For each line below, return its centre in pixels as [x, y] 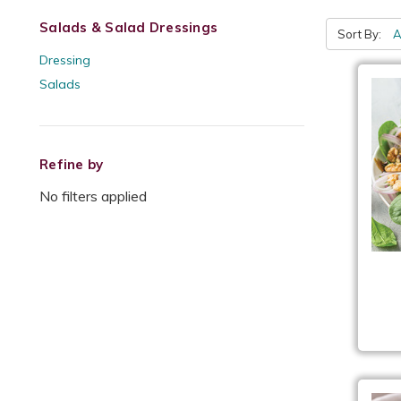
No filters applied [93, 196]
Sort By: [359, 34]
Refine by [72, 164]
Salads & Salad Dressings [128, 27]
